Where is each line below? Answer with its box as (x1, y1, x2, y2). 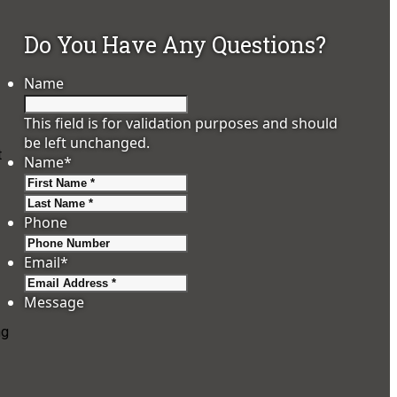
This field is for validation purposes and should (24, 113, 339, 134)
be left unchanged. (24, 133, 151, 153)
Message (24, 292, 85, 313)
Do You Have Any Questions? (24, 30, 327, 60)
